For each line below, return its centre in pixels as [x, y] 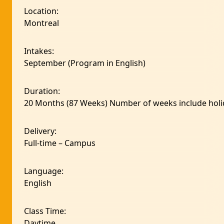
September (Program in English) [85, 63]
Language [43, 171]
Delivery [39, 131]
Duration [41, 91]
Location [40, 11]
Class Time [44, 211]
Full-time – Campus [60, 143]
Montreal [41, 23]
